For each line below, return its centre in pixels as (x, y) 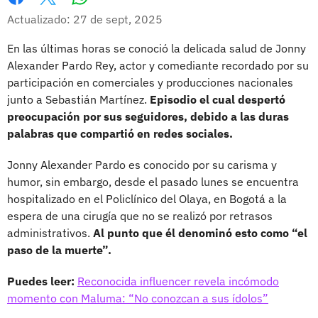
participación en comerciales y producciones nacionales (150, 82)
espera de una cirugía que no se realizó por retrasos (140, 215)
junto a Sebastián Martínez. (78, 99)
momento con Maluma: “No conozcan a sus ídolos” (138, 298)
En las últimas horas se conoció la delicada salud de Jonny (157, 48)
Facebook (32, 12)
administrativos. (50, 232)
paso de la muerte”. (59, 250)
